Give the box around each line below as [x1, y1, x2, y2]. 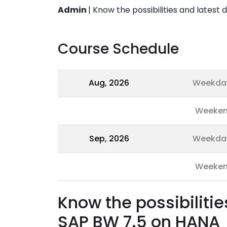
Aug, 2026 [89, 77, 129, 89]
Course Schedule [58, 39, 179, 59]
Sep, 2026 [89, 133, 129, 144]
